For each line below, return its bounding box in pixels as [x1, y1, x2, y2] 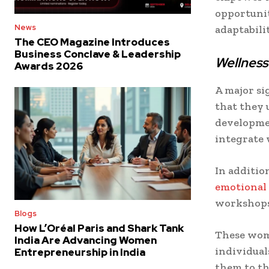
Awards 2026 [14, 59, 83, 73]
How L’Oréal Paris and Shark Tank [14, 222, 184, 235]
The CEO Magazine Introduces [14, 35, 170, 49]
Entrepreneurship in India [14, 246, 145, 259]
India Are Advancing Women [14, 234, 157, 247]
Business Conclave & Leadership [14, 47, 181, 61]
